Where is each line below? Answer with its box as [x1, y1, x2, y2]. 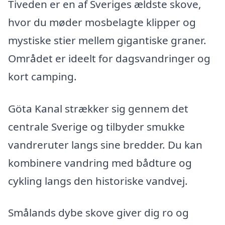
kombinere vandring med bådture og [8, 155, 192, 170]
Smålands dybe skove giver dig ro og [8, 205, 189, 220]
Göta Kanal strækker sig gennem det [8, 101, 188, 116]
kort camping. [8, 69, 77, 83]
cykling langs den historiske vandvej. [8, 173, 188, 188]
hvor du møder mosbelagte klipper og [8, 15, 196, 29]
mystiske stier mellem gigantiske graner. [8, 33, 206, 47]
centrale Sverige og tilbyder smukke [8, 119, 185, 134]
